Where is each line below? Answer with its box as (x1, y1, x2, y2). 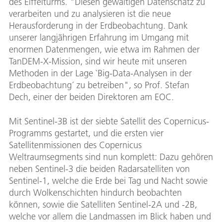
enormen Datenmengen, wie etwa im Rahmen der (9, 44, 200, 55)
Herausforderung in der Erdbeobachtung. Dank (9, 20, 188, 32)
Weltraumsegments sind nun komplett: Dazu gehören (9, 151, 213, 163)
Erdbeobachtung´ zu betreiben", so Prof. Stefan (9, 79, 189, 91)
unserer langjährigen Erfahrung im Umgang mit (9, 32, 189, 44)
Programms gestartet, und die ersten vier (9, 127, 164, 139)
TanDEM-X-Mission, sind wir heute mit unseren (9, 55, 187, 67)
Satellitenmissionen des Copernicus (9, 139, 142, 151)
